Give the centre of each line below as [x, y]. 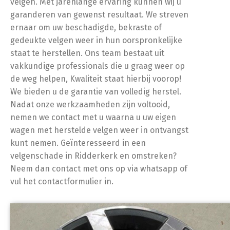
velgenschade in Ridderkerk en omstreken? [93, 156]
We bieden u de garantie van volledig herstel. [96, 92]
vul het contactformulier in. [62, 181]
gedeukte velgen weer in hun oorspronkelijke [96, 40]
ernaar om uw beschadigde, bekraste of [86, 27]
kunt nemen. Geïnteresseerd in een [78, 143]
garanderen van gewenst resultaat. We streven [99, 15]
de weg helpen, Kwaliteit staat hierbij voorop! [96, 79]
